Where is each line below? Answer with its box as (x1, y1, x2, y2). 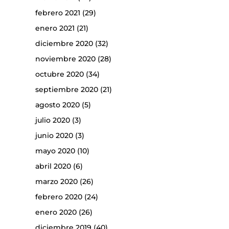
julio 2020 (35, 115, 70, 125)
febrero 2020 (35, 192, 82, 201)
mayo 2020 (35, 146, 75, 155)
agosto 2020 (35, 100, 80, 109)
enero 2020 (35, 207, 77, 217)
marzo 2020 (35, 176, 78, 186)
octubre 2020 (35, 69, 84, 79)
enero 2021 (35, 23, 75, 33)
